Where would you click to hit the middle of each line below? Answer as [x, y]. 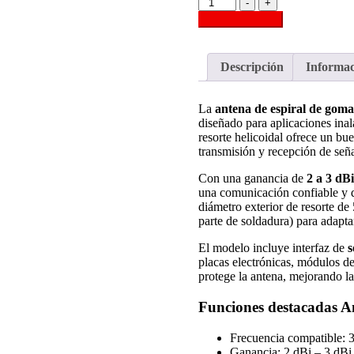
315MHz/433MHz [244, 86]
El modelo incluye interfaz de [273, 248]
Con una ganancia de [252, 179]
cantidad [218, 143]
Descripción [252, 67]
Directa [215, 129]
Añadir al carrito [240, 20]
